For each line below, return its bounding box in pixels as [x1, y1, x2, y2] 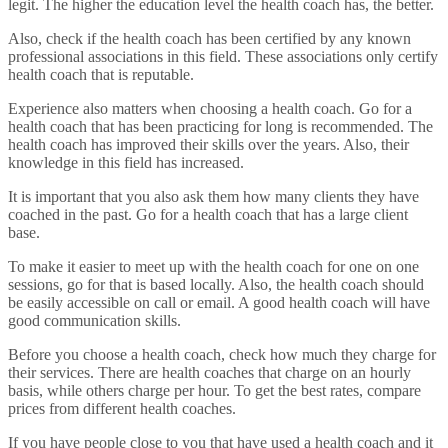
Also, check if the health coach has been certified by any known [8, 30, 411, 48]
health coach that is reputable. [8, 66, 194, 84]
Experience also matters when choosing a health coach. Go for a [8, 100, 412, 118]
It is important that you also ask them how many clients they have [8, 188, 419, 206]
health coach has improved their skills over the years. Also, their [8, 136, 409, 154]
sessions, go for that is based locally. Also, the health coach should [8, 276, 424, 294]
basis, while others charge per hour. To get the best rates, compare [8, 382, 421, 400]
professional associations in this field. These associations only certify [8, 48, 438, 66]
